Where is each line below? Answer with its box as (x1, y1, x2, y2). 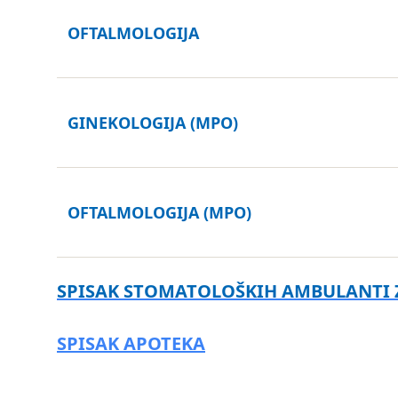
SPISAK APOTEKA (57, 331, 205, 355)
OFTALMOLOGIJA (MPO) (68, 202, 251, 223)
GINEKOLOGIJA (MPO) (68, 112, 238, 133)
